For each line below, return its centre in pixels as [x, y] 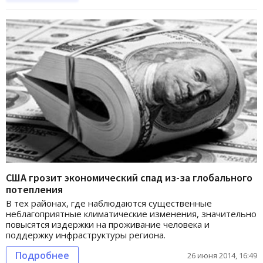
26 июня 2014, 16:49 [222, 256]
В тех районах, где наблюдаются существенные [109, 203]
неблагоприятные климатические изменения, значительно [131, 214]
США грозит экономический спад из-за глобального [129, 178]
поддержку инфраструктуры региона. [86, 235]
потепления [34, 190]
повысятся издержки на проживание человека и [108, 225]
